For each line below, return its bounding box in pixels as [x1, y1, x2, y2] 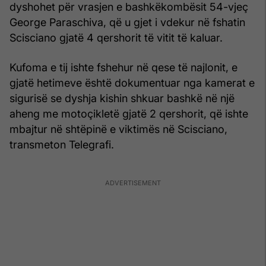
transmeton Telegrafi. [9, 138, 114, 151]
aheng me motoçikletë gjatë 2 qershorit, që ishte [9, 107, 248, 120]
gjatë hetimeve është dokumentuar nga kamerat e [9, 76, 255, 89]
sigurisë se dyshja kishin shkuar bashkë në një [9, 91, 235, 104]
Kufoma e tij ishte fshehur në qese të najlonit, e [9, 61, 237, 74]
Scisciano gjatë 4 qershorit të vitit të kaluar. [9, 31, 223, 44]
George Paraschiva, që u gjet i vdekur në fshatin [9, 15, 245, 28]
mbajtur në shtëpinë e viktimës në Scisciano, [9, 122, 227, 135]
